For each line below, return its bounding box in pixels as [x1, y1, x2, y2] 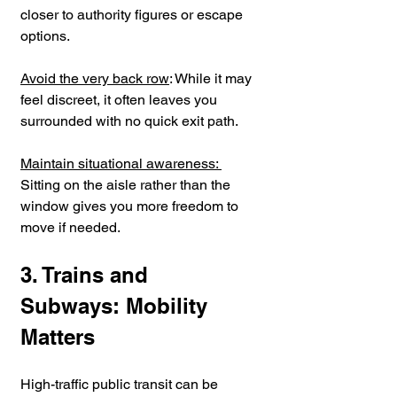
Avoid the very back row [20, 69, 169, 87]
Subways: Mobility [20, 292, 214, 318]
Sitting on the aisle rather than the [20, 175, 234, 193]
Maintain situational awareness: [20, 154, 222, 172]
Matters [20, 323, 95, 349]
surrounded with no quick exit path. [20, 112, 238, 129]
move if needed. [20, 218, 121, 236]
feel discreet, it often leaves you [20, 90, 221, 108]
